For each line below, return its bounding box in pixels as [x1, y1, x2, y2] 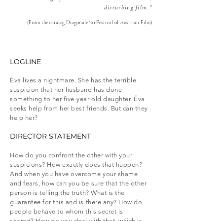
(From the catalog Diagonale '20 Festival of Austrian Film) [27, 19, 152, 26]
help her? [10, 114, 38, 121]
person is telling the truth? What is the [10, 189, 125, 196]
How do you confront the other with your [10, 151, 133, 159]
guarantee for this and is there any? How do [10, 198, 143, 206]
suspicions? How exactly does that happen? [10, 161, 143, 168]
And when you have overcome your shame [10, 170, 138, 178]
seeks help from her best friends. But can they [10, 105, 148, 112]
